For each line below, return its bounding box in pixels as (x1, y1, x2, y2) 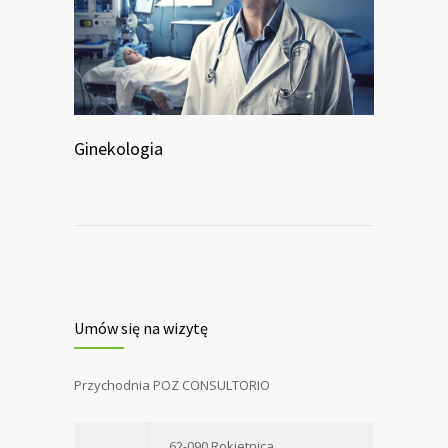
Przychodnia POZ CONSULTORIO (74, 375, 270, 394)
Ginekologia (74, 136, 163, 160)
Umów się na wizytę (74, 317, 208, 338)
